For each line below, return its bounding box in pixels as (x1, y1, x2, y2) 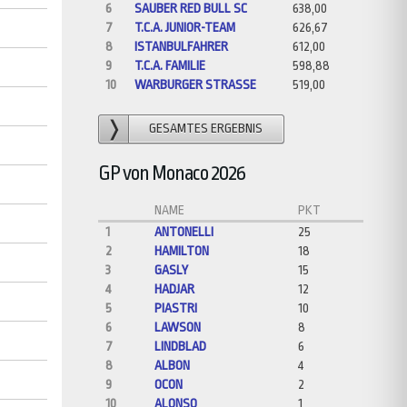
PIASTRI (154, 301, 197, 317)
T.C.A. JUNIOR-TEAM (134, 20, 235, 36)
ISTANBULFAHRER (134, 39, 228, 55)
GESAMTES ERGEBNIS (148, 121, 263, 136)
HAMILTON (154, 243, 209, 260)
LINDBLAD (154, 339, 206, 355)
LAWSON (154, 320, 201, 336)
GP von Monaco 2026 (98, 163, 245, 185)
